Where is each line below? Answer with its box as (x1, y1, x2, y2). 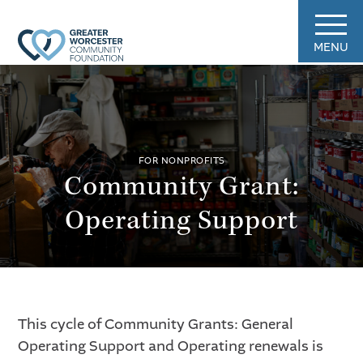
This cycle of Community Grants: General (18, 314, 294, 334)
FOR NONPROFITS (138, 154, 225, 167)
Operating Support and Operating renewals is (18, 336, 324, 356)
